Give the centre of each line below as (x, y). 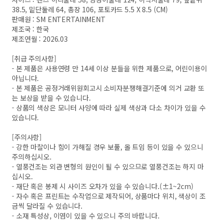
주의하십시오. (32, 157)
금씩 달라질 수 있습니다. (47, 206)
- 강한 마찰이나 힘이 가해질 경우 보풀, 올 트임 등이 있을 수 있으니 (108, 147)
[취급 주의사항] (34, 58)
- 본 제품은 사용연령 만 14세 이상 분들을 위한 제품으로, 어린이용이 (110, 68)
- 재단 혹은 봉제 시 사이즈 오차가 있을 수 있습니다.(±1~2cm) (103, 186)
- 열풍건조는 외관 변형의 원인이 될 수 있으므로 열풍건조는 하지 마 (108, 166)
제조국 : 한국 (30, 29)
